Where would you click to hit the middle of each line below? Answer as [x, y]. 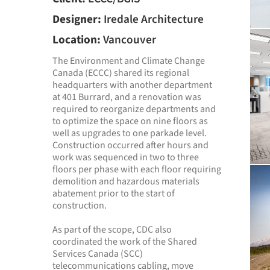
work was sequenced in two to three [126, 157]
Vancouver [130, 40]
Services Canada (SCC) [98, 254]
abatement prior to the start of [114, 193]
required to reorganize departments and [134, 109]
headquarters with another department [132, 85]
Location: [77, 40]
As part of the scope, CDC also [112, 230]
